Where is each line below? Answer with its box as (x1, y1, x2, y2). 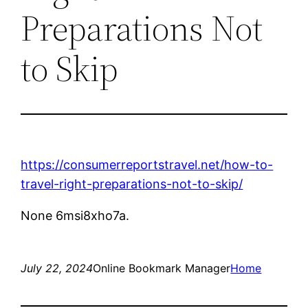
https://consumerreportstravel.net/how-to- (21, 157, 274, 172)
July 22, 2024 (21, 261, 93, 275)
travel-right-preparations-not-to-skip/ (21, 176, 243, 191)
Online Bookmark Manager (93, 261, 231, 275)
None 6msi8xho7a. (21, 208, 130, 223)
